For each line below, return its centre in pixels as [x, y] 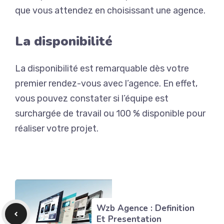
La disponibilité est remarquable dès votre [102, 68]
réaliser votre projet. [57, 128]
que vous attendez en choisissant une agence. [110, 10]
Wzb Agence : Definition [145, 208]
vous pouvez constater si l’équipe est [92, 98]
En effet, [179, 83]
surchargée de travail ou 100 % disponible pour [110, 113]
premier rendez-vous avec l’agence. [88, 83]
